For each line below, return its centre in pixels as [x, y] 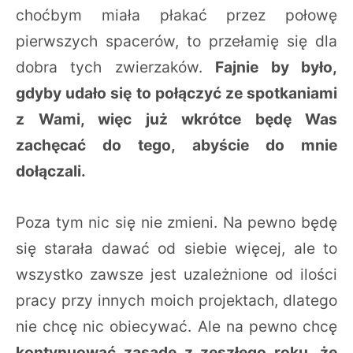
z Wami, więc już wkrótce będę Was [176, 119]
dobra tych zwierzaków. [116, 67]
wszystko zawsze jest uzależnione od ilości [176, 274]
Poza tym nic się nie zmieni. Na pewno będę [176, 222]
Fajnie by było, [277, 67]
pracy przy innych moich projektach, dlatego [176, 300]
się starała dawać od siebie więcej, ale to [176, 248]
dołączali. [52, 171]
